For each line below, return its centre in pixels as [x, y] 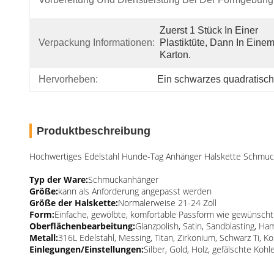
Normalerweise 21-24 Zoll [167, 203]
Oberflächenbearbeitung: [82, 226]
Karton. [175, 55]
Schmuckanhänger [123, 180]
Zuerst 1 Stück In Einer [209, 30]
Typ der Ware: [59, 180]
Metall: [44, 238]
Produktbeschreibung [94, 131]
